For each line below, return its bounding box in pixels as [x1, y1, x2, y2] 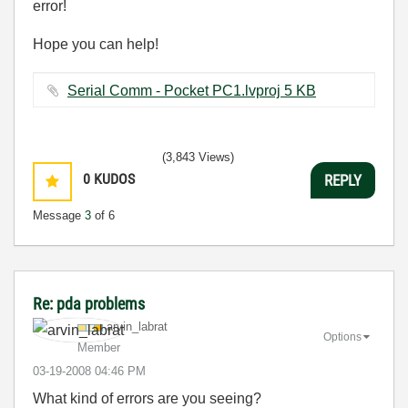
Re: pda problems [33, 294, 145, 313]
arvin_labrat [107, 320, 168, 333]
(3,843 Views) [162, 150, 234, 164]
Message [33, 209, 85, 222]
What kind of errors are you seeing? [33, 391, 261, 406]
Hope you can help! [33, 36, 158, 52]
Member [77, 341, 120, 354]
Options [323, 330, 362, 343]
